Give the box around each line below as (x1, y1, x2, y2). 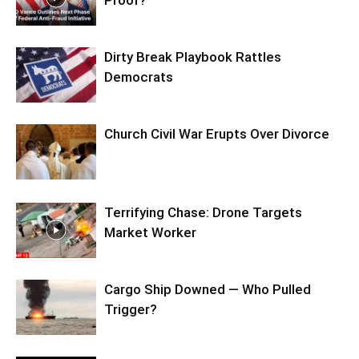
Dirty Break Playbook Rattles (104, 49, 281, 65)
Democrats (104, 69, 173, 85)
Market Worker (104, 224, 196, 240)
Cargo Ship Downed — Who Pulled (104, 281, 311, 297)
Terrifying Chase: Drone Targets (104, 204, 302, 220)
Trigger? (104, 301, 157, 317)
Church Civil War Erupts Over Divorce (104, 126, 329, 142)
